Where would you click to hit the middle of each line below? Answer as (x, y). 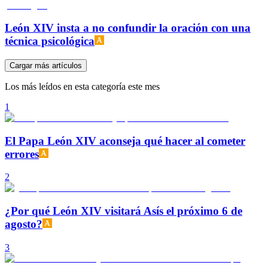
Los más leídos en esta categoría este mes (82, 86)
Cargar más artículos (46, 66)
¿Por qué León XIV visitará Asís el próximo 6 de (124, 211)
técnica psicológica (50, 41)
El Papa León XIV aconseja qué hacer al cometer (125, 141)
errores (22, 154)
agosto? (24, 224)
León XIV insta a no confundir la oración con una (128, 28)
